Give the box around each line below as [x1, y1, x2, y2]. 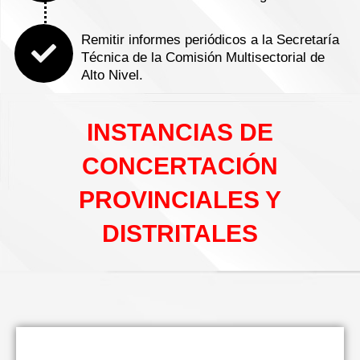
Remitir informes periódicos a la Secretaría [81, 31, 339, 47]
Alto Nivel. [81, 67, 143, 83]
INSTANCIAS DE [87, 118, 273, 145]
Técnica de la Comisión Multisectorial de [81, 49, 325, 65]
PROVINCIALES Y [79, 186, 281, 213]
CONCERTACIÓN [82, 152, 278, 179]
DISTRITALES [102, 219, 258, 247]
